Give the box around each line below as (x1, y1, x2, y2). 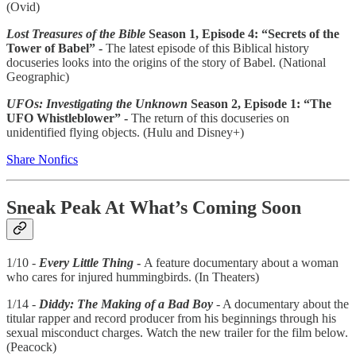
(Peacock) (6, 339, 56, 354)
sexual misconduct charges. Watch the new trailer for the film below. (6, 325, 348, 339)
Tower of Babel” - (6, 41, 103, 55)
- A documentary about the (213, 296, 349, 311)
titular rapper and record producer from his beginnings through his (6, 311, 336, 325)
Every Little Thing (39, 255, 137, 269)
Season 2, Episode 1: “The (188, 96, 331, 110)
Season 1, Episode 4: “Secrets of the (145, 26, 339, 41)
